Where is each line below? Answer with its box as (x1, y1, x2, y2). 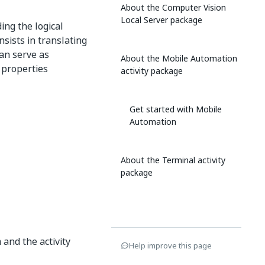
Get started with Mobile (130, 103, 222, 115)
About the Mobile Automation (121, 52, 237, 64)
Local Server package (121, 14, 202, 26)
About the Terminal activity (121, 154, 225, 166)
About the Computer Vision (121, 1, 226, 14)
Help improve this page (129, 240, 212, 251)
